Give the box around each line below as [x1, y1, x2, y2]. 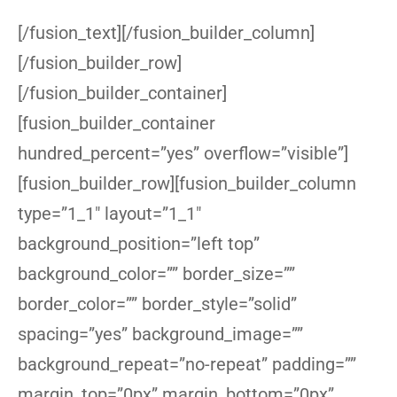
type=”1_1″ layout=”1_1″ [18, 203, 201, 224]
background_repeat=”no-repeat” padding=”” [18, 354, 356, 375]
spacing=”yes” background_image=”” [18, 323, 303, 345]
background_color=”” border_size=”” [18, 263, 295, 284]
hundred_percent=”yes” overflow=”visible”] [18, 143, 348, 164]
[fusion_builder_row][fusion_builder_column [18, 173, 356, 194]
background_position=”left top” [18, 233, 260, 254]
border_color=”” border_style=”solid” [18, 293, 297, 315]
